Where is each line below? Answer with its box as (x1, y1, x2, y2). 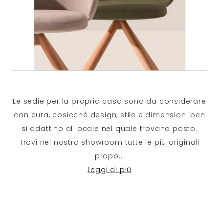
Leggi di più (87, 164, 132, 175)
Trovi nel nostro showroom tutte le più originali (19, 137, 200, 147)
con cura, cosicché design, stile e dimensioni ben (14, 109, 205, 120)
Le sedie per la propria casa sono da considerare (13, 96, 206, 106)
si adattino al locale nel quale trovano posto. (22, 123, 197, 133)
